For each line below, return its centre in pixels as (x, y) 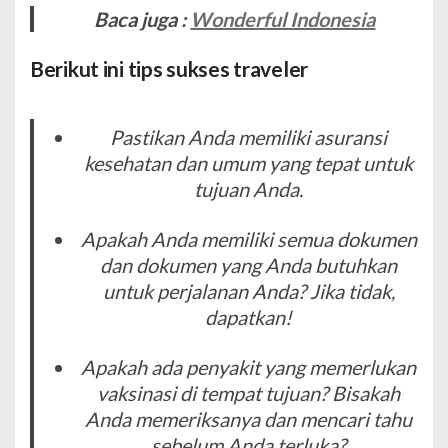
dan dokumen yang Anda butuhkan (249, 265)
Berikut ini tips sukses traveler (169, 69)
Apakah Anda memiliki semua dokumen (248, 239)
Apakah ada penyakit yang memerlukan (249, 367)
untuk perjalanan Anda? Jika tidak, (248, 291)
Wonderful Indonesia (283, 19)
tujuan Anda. (249, 189)
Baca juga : (142, 19)
